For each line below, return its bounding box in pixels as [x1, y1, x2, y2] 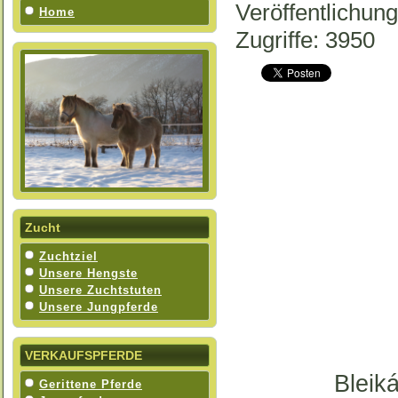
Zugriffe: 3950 [235, 27, 375, 53]
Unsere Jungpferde [39, 300, 158, 314]
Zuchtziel [39, 250, 98, 263]
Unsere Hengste [39, 267, 138, 280]
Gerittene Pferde [39, 378, 142, 391]
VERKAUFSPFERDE [25, 348, 142, 362]
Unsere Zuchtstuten [39, 283, 162, 297]
